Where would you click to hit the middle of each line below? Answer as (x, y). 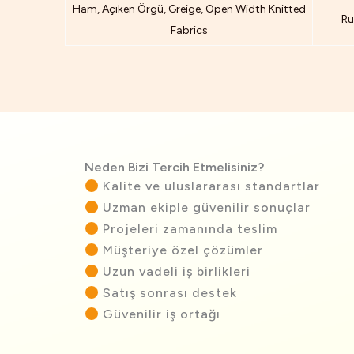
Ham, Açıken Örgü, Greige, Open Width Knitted (189, 9)
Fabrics (189, 31)
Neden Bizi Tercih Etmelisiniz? (174, 168)
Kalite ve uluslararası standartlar (210, 186)
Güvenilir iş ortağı (160, 314)
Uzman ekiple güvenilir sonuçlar (205, 208)
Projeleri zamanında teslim (188, 229)
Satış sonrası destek (168, 293)
